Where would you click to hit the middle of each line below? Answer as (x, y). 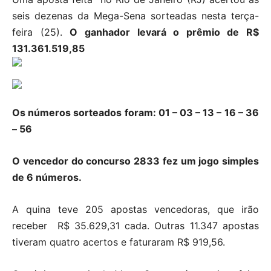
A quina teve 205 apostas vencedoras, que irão (135, 210)
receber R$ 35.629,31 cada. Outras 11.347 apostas (135, 226)
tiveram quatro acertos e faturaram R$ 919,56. (119, 242)
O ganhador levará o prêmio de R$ (164, 32)
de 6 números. (47, 178)
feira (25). (41, 32)
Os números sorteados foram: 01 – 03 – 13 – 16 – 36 (135, 113)
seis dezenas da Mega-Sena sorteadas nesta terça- (135, 16)
